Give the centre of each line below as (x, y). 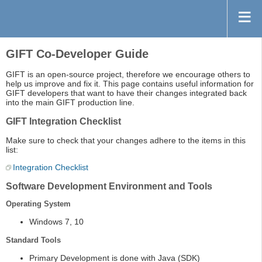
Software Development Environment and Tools (109, 187)
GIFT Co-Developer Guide (77, 54)
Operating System (38, 204)
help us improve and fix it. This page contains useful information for (130, 84)
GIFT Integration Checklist (63, 122)
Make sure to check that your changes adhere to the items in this (126, 141)
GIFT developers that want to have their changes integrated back (126, 93)
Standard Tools (33, 240)
